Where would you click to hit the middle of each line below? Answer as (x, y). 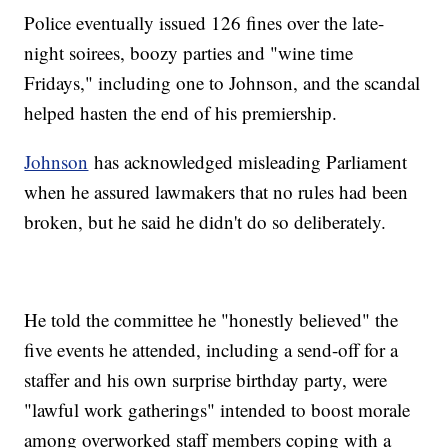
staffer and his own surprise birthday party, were (206, 380)
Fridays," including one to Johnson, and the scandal (222, 83)
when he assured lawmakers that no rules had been (216, 192)
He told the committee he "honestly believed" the (211, 320)
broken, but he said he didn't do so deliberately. (205, 222)
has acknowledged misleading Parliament (248, 162)
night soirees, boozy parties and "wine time (189, 53)
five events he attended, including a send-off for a (211, 350)
